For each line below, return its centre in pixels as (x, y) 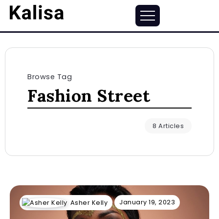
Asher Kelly (89, 202)
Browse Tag (50, 77)
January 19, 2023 (147, 202)
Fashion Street (89, 96)
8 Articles (168, 126)
